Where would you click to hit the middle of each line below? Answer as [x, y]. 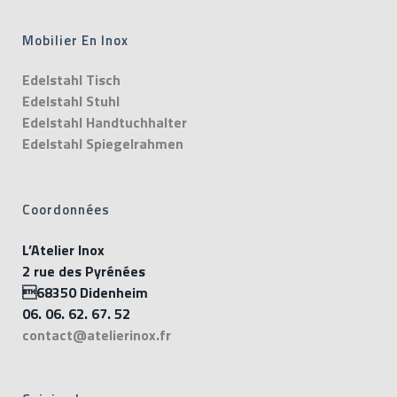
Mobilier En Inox [75, 40]
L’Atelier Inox [63, 250]
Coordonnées [66, 210]
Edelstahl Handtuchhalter [105, 122]
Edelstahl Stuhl [71, 101]
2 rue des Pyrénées [84, 271]
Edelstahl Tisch [71, 80]
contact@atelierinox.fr [97, 335]
